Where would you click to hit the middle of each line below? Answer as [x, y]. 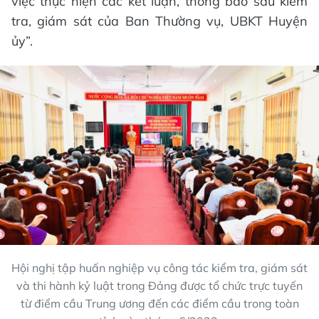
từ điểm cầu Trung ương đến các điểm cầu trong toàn [159, 304]
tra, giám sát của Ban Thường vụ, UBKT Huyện [159, 21]
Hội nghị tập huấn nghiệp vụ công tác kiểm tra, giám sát [159, 268]
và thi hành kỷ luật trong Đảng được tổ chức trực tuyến [159, 286]
